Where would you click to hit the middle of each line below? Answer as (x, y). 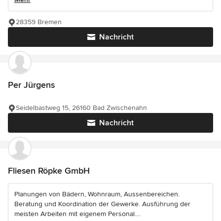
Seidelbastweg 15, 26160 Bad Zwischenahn (81, 108)
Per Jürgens (31, 85)
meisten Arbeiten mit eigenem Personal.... (77, 214)
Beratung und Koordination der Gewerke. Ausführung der (102, 204)
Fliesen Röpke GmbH (49, 170)
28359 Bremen (39, 22)
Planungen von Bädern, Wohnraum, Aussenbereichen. (97, 194)
